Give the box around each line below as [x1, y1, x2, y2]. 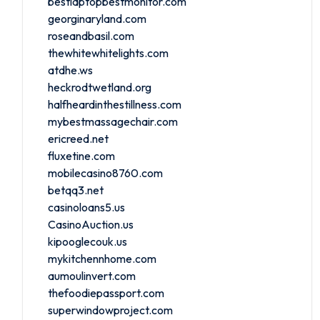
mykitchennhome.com [48, 251, 156, 266]
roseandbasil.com [48, 28, 134, 43]
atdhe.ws [48, 62, 93, 77]
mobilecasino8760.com [48, 165, 163, 180]
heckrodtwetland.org [48, 79, 151, 94]
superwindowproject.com [48, 302, 173, 317]
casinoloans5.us [48, 199, 125, 214]
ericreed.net [48, 131, 109, 146]
